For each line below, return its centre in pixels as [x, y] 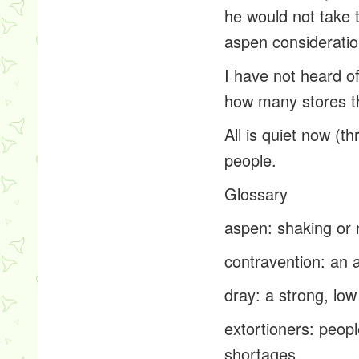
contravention [273, 261]
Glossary [256, 194]
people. [251, 160]
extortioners [267, 328]
